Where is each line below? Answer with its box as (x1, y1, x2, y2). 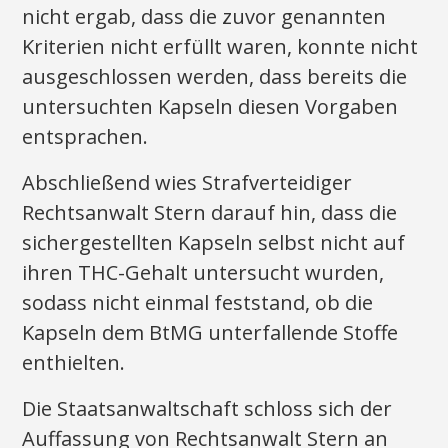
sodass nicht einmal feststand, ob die (22, 289, 374, 316)
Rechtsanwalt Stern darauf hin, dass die (22, 199, 398, 226)
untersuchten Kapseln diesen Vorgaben (22, 93, 399, 120)
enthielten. (22, 349, 126, 376)
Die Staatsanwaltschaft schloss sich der (22, 395, 393, 422)
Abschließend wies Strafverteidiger (22, 169, 353, 196)
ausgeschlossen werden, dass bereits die (22, 63, 408, 90)
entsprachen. (22, 123, 149, 150)
